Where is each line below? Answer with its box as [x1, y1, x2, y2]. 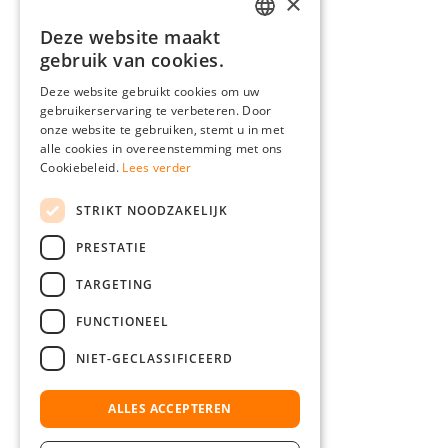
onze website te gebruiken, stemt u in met [40, 121, 285, 138]
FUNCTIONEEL [76, 312, 169, 330]
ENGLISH [259, 69, 304, 84]
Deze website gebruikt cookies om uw [40, 83, 260, 100]
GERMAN [259, 35, 305, 50]
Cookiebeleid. [40, 159, 119, 176]
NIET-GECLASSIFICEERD [76, 349, 233, 367]
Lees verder [122, 159, 192, 176]
